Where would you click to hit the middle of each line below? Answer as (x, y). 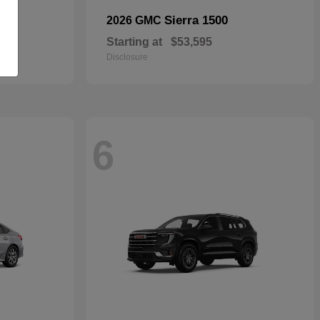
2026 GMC (135, 20)
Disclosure (127, 57)
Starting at (134, 42)
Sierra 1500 (196, 20)
